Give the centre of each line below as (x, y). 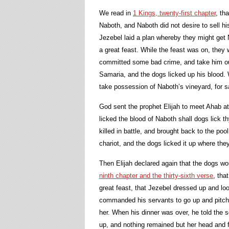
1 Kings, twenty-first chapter (174, 13)
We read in (116, 13)
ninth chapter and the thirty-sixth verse (156, 176)
